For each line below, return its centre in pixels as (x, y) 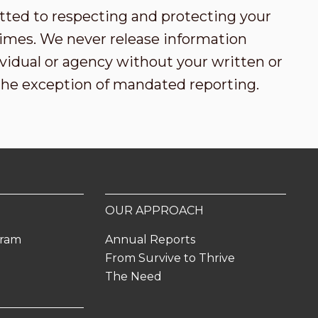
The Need (133, 276)
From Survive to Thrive (170, 258)
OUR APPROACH (154, 210)
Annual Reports (150, 240)
